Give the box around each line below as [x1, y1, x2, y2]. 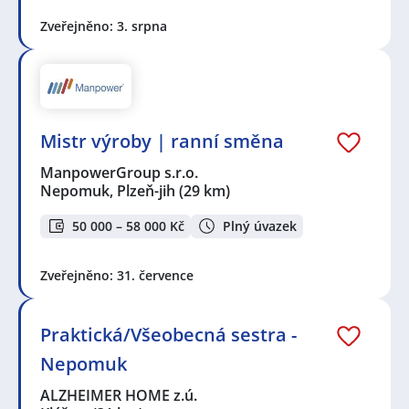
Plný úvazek [223, 216, 297, 235]
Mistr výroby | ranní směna [40, 128, 284, 153]
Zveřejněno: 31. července [40, 267, 194, 285]
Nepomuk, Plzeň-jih [40, 180, 175, 201]
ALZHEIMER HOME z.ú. [40, 385, 199, 406]
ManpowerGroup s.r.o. [40, 162, 200, 183]
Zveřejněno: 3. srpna [40, 17, 167, 36]
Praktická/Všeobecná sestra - [40, 322, 297, 348]
